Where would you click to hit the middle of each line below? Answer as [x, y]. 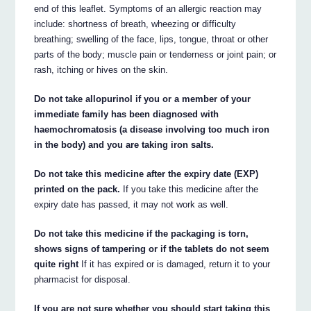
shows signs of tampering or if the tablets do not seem [152, 249]
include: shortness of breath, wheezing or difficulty [135, 24]
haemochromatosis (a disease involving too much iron [152, 130]
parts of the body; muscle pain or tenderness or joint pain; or [155, 55]
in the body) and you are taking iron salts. [124, 145]
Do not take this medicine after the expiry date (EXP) [146, 174]
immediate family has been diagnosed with [127, 115]
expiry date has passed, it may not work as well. [132, 204]
